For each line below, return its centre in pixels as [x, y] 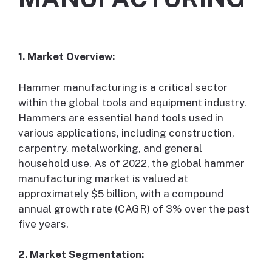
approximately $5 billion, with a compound [121, 193]
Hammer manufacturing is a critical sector [123, 87]
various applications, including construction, [126, 133]
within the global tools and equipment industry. [132, 102]
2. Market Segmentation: [81, 255]
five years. [43, 224]
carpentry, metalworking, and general [110, 148]
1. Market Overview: [66, 57]
